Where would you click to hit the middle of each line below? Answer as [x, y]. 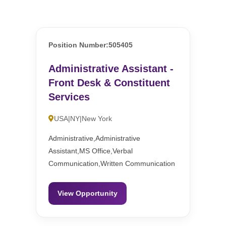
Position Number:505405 [91, 45]
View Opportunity [88, 193]
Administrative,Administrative [95, 138]
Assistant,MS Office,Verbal [91, 151]
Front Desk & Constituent [109, 83]
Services [69, 97]
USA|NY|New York [83, 119]
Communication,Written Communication [112, 164]
